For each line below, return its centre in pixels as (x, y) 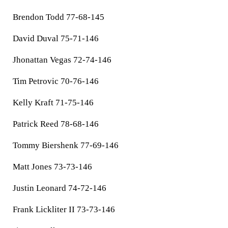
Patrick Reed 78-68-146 (56, 124)
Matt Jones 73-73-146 (52, 167)
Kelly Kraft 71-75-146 (53, 103)
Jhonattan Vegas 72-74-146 (62, 60)
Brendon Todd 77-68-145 (59, 17)
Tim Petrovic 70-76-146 (56, 81)
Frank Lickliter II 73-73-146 (64, 209)
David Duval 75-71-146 (56, 38)
